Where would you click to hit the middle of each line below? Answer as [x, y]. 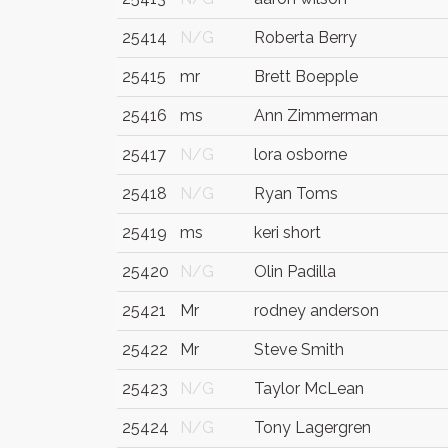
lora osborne [300, 154]
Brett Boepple [306, 76]
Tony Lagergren [312, 427]
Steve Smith [299, 349]
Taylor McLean [309, 388]
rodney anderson [316, 310]
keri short [287, 232]
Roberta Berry [305, 37]
